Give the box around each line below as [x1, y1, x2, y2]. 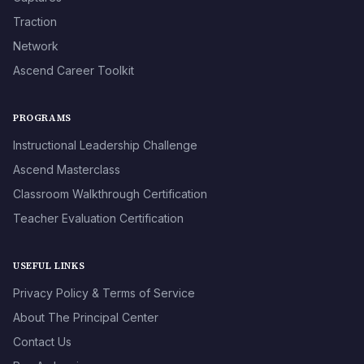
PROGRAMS [13, 110, 71, 124]
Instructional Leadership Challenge [13, 137, 197, 152]
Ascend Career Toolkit [13, 63, 134, 77]
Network [13, 38, 58, 53]
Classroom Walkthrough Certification [13, 186, 207, 201]
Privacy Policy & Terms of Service [13, 285, 195, 300]
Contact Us [13, 334, 71, 349]
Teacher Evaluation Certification [13, 210, 184, 225]
